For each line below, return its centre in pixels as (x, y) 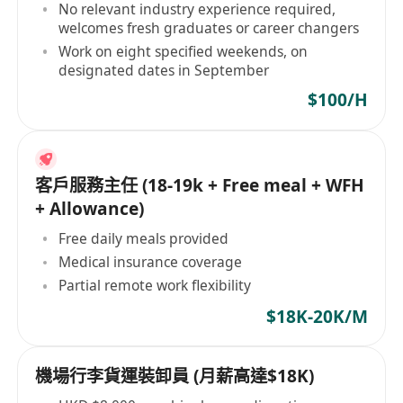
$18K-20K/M (317, 316)
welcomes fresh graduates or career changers (209, 27)
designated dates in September (164, 70)
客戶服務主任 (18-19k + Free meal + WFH (200, 186)
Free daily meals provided (144, 238)
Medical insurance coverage (151, 262)
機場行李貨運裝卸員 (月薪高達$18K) (175, 376)
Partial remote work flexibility (155, 286)
